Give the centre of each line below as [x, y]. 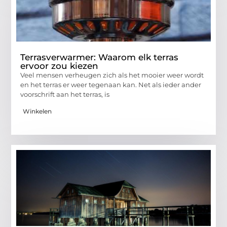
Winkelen [37, 111]
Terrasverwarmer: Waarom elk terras [100, 58]
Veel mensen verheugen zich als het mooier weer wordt [112, 75]
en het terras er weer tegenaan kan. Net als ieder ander [111, 85]
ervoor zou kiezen [60, 66]
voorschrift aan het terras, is [65, 94]
